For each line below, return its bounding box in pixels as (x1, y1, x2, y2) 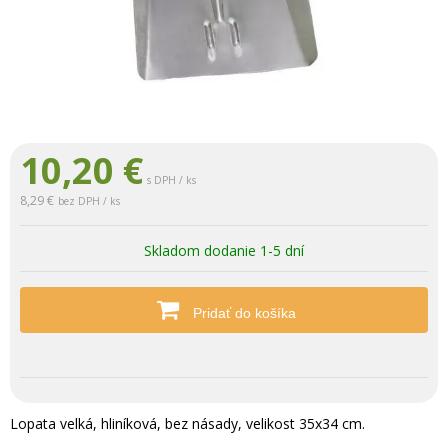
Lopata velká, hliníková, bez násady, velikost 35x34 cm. (10, 414, 365, 433)
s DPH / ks (147, 173, 196, 187)
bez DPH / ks (58, 194, 120, 208)
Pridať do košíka (189, 305, 296, 321)
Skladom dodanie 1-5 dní (144, 241, 304, 260)
